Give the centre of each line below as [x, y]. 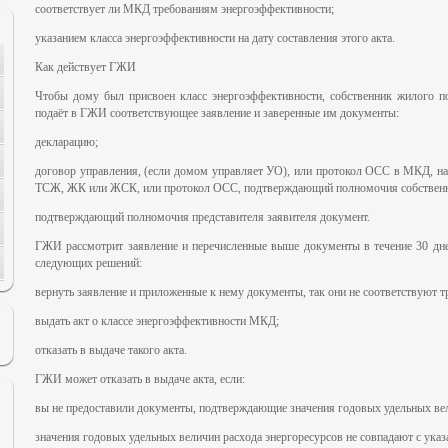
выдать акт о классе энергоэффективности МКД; [157, 321]
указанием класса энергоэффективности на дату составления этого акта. [215, 38]
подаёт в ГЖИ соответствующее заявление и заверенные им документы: [217, 113]
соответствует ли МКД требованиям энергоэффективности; [184, 9]
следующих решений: [88, 263]
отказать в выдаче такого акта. [111, 350]
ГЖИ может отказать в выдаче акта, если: [140, 379]
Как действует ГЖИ [85, 67]
